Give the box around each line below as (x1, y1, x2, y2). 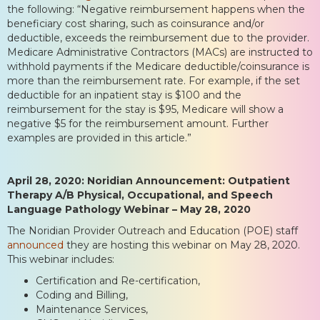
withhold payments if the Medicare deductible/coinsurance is (7, 59, 309, 73)
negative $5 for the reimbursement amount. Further (7, 116, 269, 130)
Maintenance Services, (36, 302, 148, 316)
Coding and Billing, (36, 288, 128, 301)
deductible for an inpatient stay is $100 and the (7, 88, 241, 101)
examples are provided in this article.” (7, 131, 191, 144)
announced (7, 238, 64, 251)
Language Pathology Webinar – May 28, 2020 (7, 202, 251, 216)
